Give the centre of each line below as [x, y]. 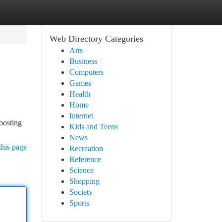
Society [81, 192]
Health [80, 94]
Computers [86, 72]
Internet [81, 116]
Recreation [86, 148]
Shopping [84, 181]
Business [83, 61]
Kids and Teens [93, 127]
